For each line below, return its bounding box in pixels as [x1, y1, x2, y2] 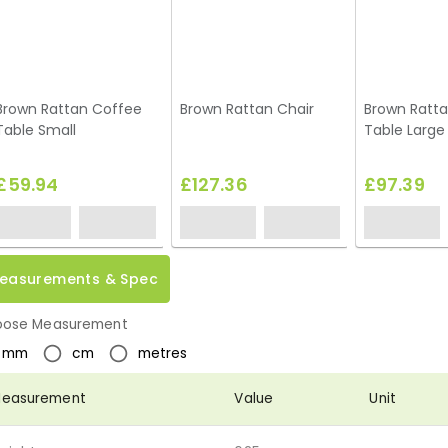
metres [137, 343, 188, 363]
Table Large [363, 120, 445, 141]
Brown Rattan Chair [179, 99, 314, 120]
